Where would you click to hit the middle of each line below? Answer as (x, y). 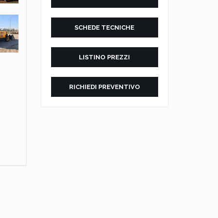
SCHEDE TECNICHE (105, 27)
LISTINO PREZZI (105, 57)
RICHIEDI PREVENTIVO (104, 87)
